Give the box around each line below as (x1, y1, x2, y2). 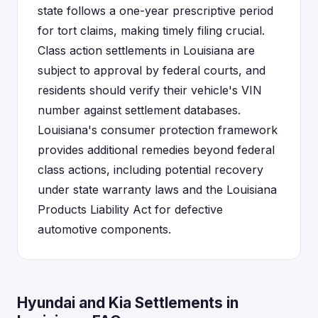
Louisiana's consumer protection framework (38, 123, 278, 137)
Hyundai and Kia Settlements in (17, 294, 238, 312)
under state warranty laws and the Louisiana (38, 182, 277, 197)
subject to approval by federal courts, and (38, 63, 265, 77)
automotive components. (38, 222, 171, 236)
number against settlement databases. (38, 103, 241, 117)
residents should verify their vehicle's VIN (38, 83, 262, 97)
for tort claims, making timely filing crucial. (38, 23, 265, 38)
